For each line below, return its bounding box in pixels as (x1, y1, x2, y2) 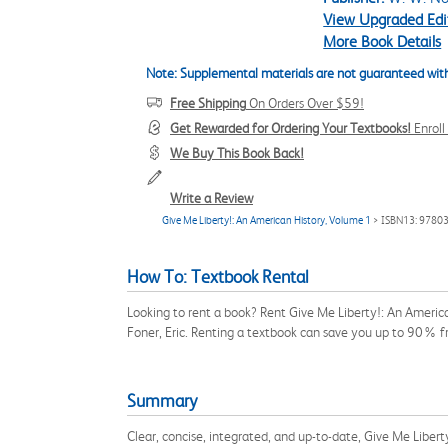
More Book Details (323, 32, 442, 51)
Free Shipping (170, 95, 246, 111)
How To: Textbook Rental (127, 267, 309, 287)
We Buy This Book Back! (170, 145, 304, 161)
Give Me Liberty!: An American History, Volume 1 (162, 214, 371, 227)
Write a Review (170, 190, 253, 206)
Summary (127, 391, 197, 411)
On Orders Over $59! (246, 95, 364, 111)
